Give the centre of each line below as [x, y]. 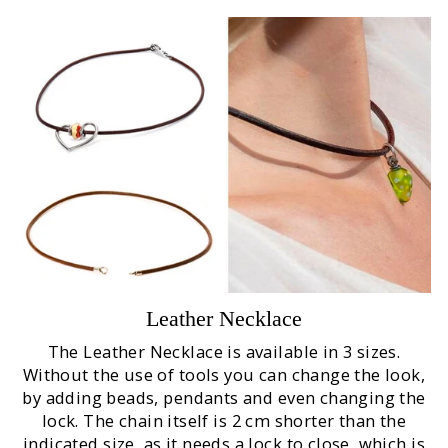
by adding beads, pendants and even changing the [224, 398]
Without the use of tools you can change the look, [224, 375]
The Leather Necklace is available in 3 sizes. [224, 352]
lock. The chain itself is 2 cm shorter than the [224, 421]
